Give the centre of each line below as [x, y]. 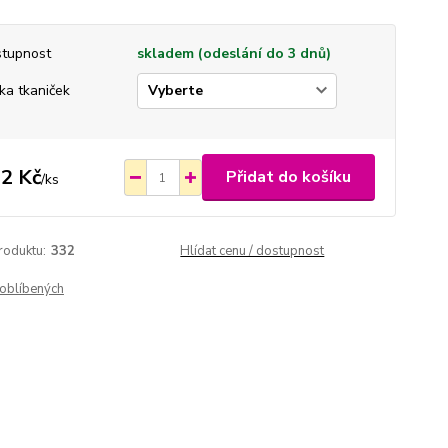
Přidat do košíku [288, 177]
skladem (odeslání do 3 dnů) [233, 53]
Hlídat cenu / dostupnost [252, 251]
